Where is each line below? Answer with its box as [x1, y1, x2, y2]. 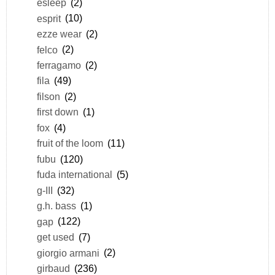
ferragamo [36, 59, 81, 71]
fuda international [36, 169, 112, 180]
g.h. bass [36, 200, 76, 212]
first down [36, 106, 79, 118]
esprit [36, 12, 61, 24]
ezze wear [36, 28, 82, 40]
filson [36, 90, 60, 102]
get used [36, 231, 74, 243]
